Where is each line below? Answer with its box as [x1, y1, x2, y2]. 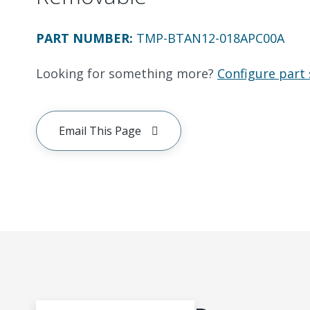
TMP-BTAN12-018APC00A [136, 30, 284, 46]
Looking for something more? [36, 65, 214, 82]
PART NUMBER [36, 30, 129, 46]
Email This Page [59, 123, 141, 138]
